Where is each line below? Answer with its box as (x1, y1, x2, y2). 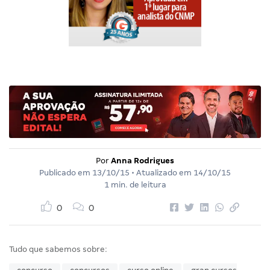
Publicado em (39, 168, 92, 177)
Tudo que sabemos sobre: (9, 244, 107, 254)
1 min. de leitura (104, 180, 166, 189)
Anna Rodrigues (111, 155, 174, 165)
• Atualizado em (130, 168, 193, 177)
